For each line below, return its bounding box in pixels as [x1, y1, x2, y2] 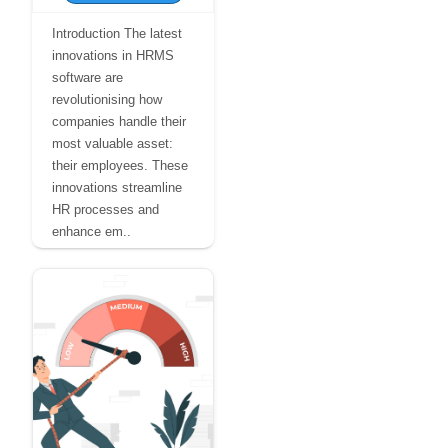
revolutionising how [52, 92, 162, 107]
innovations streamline [52, 180, 182, 195]
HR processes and [52, 202, 159, 217]
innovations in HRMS [52, 48, 174, 63]
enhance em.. [52, 224, 131, 239]
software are [52, 70, 123, 85]
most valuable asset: [52, 136, 173, 151]
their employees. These [52, 158, 188, 173]
